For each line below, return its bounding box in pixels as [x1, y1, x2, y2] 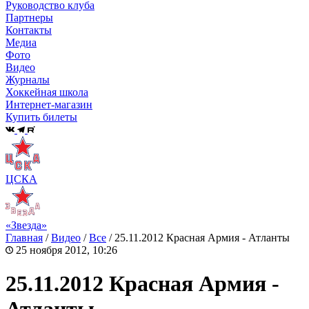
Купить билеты [6, 111, 77, 123]
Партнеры [6, 12, 53, 24]
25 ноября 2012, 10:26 [13, 243, 117, 256]
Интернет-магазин [6, 99, 92, 111]
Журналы [6, 74, 50, 86]
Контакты [6, 24, 52, 37]
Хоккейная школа [6, 86, 88, 99]
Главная [6, 231, 43, 243]
